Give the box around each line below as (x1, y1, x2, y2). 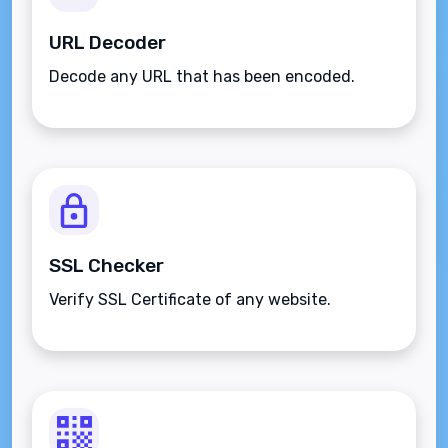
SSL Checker (49, 254, 164, 277)
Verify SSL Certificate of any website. (49, 290, 331, 309)
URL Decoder (49, 31, 166, 54)
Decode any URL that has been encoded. (49, 67, 355, 86)
